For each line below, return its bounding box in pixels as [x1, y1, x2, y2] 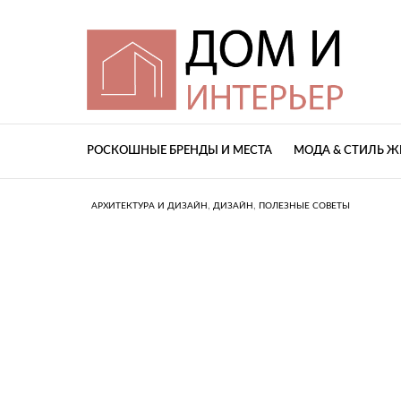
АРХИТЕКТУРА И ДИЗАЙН [91, 201, 208, 210]
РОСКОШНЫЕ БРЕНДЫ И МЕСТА [87, 145, 272, 157]
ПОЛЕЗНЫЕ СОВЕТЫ [259, 201, 350, 210]
